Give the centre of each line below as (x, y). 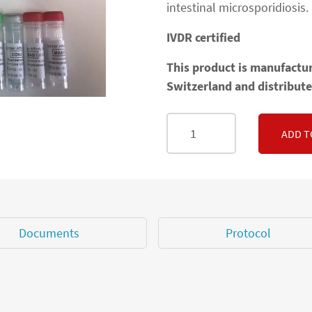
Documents (49, 233)
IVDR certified (203, 37)
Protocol (248, 233)
